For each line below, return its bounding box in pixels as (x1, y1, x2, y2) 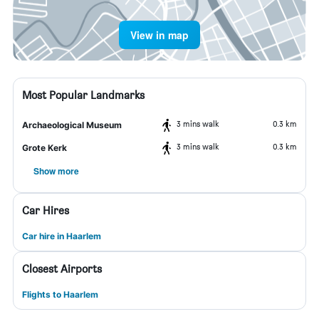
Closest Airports (22, 262, 102, 276)
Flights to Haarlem (22, 289, 98, 300)
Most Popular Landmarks (22, 88, 145, 102)
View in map (130, 28, 189, 42)
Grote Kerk (22, 142, 67, 153)
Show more (33, 164, 79, 177)
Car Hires (22, 204, 69, 217)
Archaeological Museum (22, 120, 122, 130)
